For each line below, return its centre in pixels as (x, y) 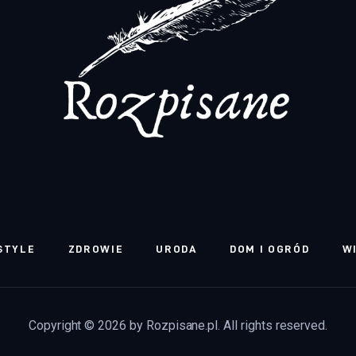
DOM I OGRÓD (270, 249)
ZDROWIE (96, 249)
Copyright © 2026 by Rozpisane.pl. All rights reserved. (178, 326)
